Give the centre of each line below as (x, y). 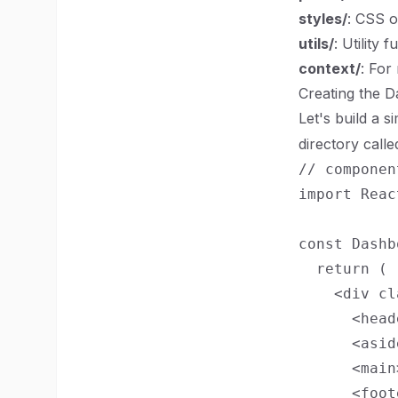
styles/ (323, 19)
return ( (343, 269)
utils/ (316, 44)
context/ (330, 68)
